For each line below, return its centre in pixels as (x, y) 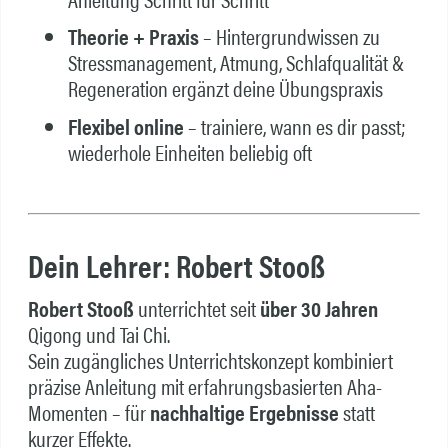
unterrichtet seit (196, 308)
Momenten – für (88, 412)
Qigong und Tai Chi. (98, 334)
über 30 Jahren (318, 308)
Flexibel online (125, 125)
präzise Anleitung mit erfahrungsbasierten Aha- (204, 386)
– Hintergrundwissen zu (289, 36)
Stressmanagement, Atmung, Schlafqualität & (235, 62)
